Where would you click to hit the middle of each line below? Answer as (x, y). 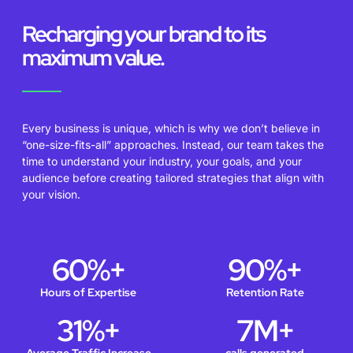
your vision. (51, 195)
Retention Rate (265, 292)
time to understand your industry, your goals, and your (162, 162)
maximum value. (93, 58)
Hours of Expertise (88, 292)
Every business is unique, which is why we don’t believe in (171, 128)
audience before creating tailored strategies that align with (173, 178)
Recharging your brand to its (143, 34)
